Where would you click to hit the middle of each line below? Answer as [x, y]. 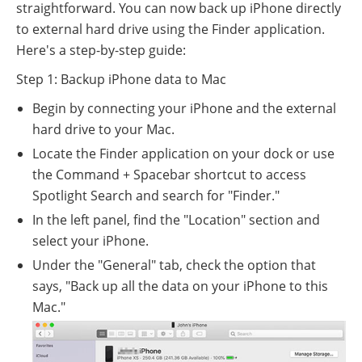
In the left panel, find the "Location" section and [176, 220]
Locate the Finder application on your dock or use [183, 154]
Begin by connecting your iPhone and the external [184, 109]
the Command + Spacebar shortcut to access [169, 175]
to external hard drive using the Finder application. [170, 29]
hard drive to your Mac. [103, 130]
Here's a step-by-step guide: [101, 51]
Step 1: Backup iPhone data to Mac [121, 80]
